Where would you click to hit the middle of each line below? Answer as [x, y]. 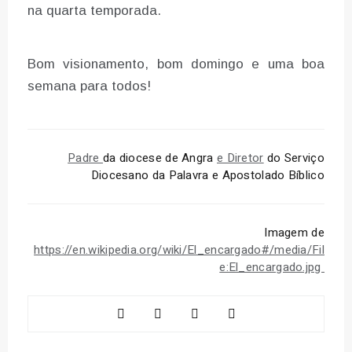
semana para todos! [89, 86]
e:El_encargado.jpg [272, 267]
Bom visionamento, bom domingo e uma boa [176, 64]
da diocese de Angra [159, 158]
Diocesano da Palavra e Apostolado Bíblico [207, 175]
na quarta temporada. [94, 10]
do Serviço [294, 158]
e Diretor [240, 158]
